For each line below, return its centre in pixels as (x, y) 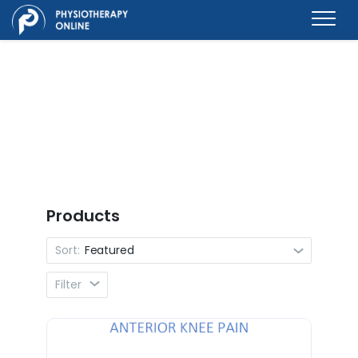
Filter (70, 284)
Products (83, 215)
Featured (109, 250)
